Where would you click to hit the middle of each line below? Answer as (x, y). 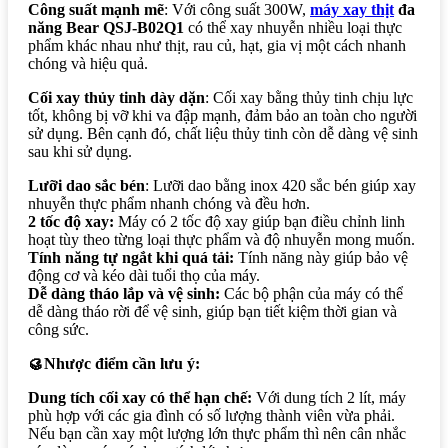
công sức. (58, 330)
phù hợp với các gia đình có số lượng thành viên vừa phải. (211, 416)
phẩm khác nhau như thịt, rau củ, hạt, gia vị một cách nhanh (217, 46)
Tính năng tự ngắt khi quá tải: (131, 258)
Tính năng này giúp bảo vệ (321, 258)
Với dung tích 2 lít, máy (329, 398)
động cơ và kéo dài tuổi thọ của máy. (144, 276)
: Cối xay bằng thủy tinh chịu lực (309, 98)
